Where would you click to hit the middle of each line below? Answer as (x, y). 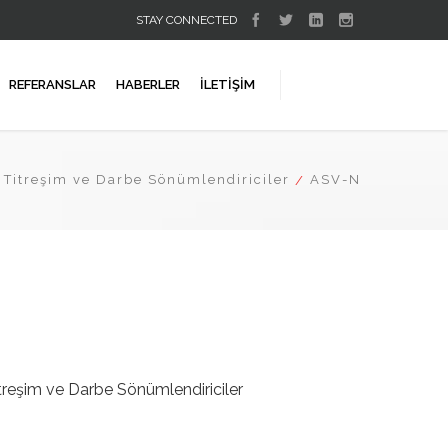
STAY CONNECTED (186, 20)
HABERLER (148, 84)
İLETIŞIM (227, 84)
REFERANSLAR (52, 84)
